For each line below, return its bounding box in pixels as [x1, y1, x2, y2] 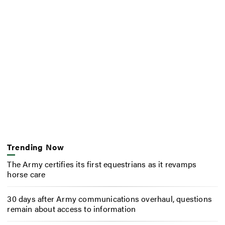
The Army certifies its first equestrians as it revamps [7, 158, 197, 170]
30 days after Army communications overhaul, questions [7, 193, 212, 205]
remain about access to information [7, 203, 136, 215]
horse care [7, 168, 46, 180]
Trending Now [7, 141, 64, 153]
